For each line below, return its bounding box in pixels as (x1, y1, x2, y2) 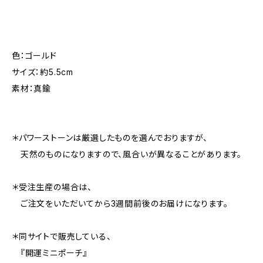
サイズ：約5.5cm (12, 67, 73, 77)
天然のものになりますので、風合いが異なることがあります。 (12, 149, 242, 159)
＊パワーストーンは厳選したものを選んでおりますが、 (12, 133, 208, 143)
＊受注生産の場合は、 (12, 182, 92, 192)
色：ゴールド (12, 50, 57, 60)
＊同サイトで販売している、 (12, 231, 112, 241)
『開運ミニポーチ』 (12, 248, 87, 258)
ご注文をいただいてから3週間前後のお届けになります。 (12, 198, 228, 208)
